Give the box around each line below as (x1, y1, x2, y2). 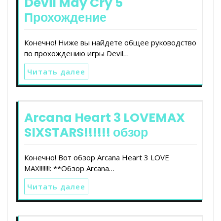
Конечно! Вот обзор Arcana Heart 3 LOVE (24, 152, 169, 162)
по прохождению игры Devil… (24, 48, 129, 58)
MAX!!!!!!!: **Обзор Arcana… (24, 163, 114, 173)
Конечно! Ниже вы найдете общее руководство (24, 37, 196, 47)
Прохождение (24, 8, 107, 26)
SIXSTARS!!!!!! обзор (24, 123, 148, 141)
